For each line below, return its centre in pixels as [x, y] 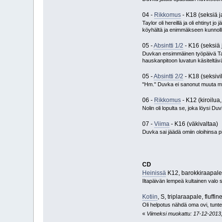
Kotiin [150, 197]
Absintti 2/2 [168, 77]
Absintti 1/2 [168, 46]
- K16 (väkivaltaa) [194, 124]
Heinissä [154, 173]
